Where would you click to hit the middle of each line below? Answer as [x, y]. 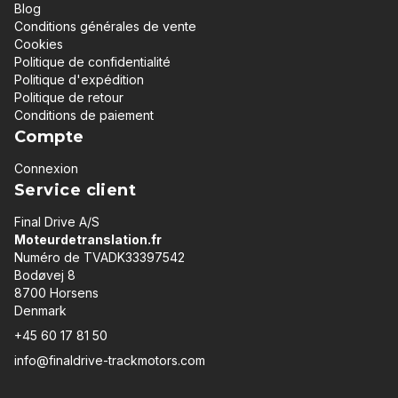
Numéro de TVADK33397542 [99, 257]
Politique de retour [69, 97]
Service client [76, 190]
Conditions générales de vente [105, 26]
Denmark [40, 310]
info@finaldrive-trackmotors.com [110, 360]
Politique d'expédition [79, 79]
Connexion [46, 168]
